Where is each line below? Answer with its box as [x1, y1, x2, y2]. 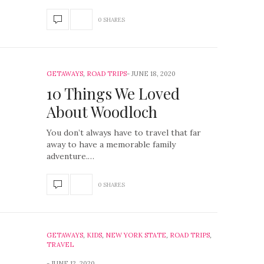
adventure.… [47, 151, 94, 161]
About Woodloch [47, 101, 157, 122]
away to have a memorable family [47, 139, 176, 150]
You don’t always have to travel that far [47, 127, 201, 138]
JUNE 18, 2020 [131, 70, 176, 78]
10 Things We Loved [47, 83, 180, 104]
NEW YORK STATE [105, 231, 166, 239]
